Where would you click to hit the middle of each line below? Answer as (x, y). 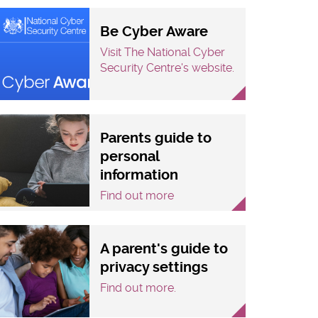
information (139, 175)
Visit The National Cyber (163, 53)
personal (130, 157)
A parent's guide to (164, 249)
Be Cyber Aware (154, 32)
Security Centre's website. (167, 68)
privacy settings (154, 268)
